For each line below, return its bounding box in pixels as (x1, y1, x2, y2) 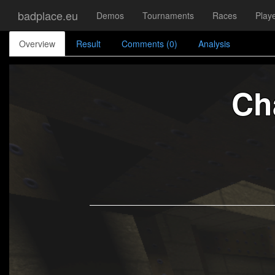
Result (76, 37, 101, 50)
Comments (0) (122, 37, 177, 50)
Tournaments (142, 9, 194, 21)
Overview (19, 37, 55, 50)
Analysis (198, 37, 230, 50)
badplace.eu (18, 7, 78, 23)
